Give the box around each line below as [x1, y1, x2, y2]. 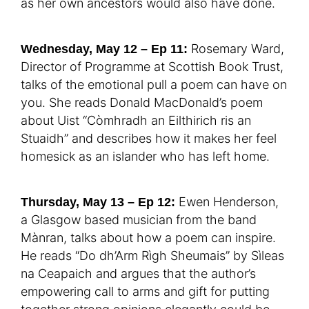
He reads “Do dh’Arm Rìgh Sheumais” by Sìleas [21, 248, 284, 263]
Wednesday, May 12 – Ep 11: [21, 42, 188, 57]
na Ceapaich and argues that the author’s [21, 266, 256, 281]
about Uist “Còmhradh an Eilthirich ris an [21, 113, 251, 128]
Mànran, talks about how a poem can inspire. [21, 230, 276, 246]
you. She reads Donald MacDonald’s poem [21, 95, 263, 110]
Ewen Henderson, [175, 195, 279, 210]
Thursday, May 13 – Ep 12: [21, 195, 175, 210]
